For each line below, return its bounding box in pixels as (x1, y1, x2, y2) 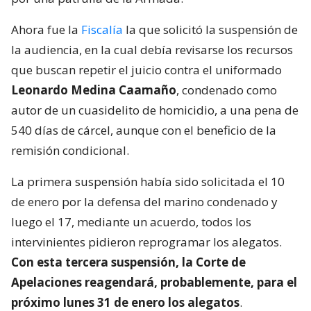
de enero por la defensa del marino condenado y (11, 193, 278, 210)
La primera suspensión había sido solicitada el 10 (11, 173, 285, 190)
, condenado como (176, 81, 277, 98)
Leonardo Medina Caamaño (11, 81, 176, 98)
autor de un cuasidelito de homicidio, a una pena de (11, 101, 299, 118)
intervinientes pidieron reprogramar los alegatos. (11, 233, 282, 250)
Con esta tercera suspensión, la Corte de (11, 253, 246, 270)
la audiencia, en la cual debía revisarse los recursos (11, 41, 293, 58)
